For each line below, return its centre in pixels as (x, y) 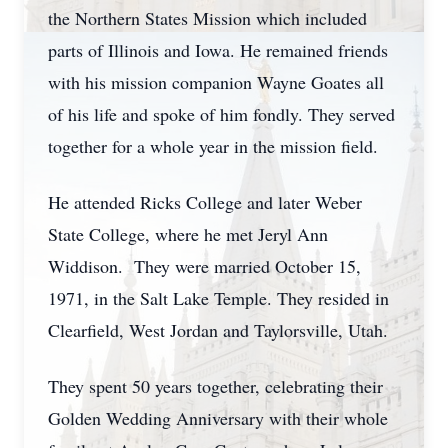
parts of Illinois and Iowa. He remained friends (218, 50)
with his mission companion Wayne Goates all (216, 82)
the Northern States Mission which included (207, 18)
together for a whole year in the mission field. (213, 146)
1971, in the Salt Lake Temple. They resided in (218, 298)
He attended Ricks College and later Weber (205, 202)
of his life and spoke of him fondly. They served (221, 114)
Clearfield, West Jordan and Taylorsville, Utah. (218, 330)
